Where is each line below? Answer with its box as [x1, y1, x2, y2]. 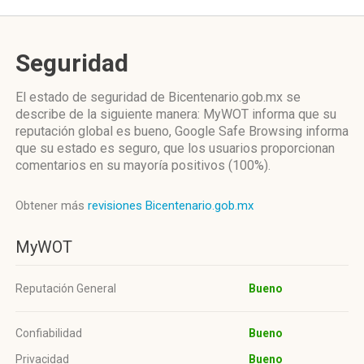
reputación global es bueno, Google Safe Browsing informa [15, 123, 349, 139]
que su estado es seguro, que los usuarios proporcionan [15, 141, 335, 156]
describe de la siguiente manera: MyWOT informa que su [15, 106, 336, 122]
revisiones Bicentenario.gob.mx [88, 198, 253, 213]
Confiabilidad [15, 327, 82, 340]
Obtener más [15, 198, 88, 213]
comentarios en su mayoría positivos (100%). [15, 158, 271, 173]
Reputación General [15, 282, 116, 295]
